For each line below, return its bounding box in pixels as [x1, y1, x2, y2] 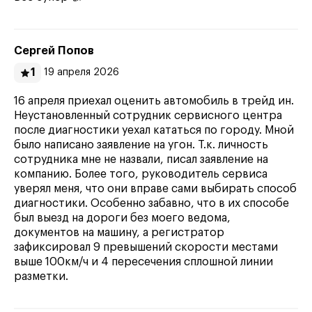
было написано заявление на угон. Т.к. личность [14, 139, 268, 150]
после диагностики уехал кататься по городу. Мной [14, 125, 294, 136]
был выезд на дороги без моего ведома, [14, 212, 231, 224]
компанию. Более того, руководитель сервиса [14, 169, 267, 180]
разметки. [14, 271, 68, 282]
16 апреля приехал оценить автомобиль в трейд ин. [14, 95, 294, 107]
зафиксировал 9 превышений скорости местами [14, 242, 278, 253]
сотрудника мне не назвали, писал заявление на [14, 154, 268, 165]
